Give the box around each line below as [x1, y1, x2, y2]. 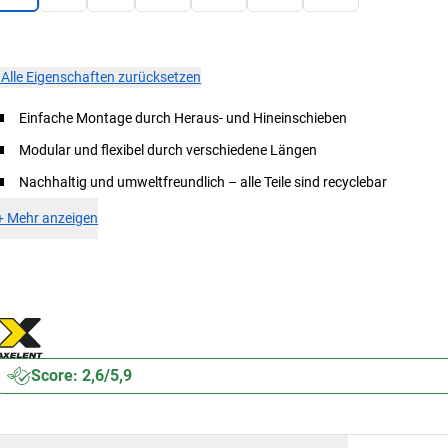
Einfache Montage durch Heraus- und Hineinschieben [19, 109, 348, 126]
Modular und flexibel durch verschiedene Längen [19, 141, 318, 158]
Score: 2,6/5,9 [31, 365, 133, 385]
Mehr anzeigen [7, 209, 99, 226]
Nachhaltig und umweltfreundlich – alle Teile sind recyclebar [19, 173, 388, 190]
